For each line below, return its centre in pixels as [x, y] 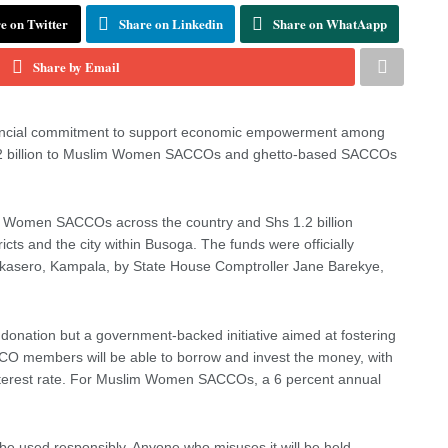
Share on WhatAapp [330, 23]
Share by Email [76, 66]
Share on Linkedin [171, 23]
